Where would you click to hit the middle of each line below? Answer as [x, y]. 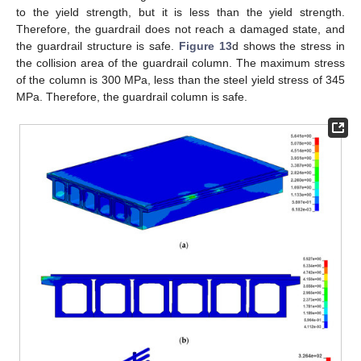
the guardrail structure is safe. [98, 46]
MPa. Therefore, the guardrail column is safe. [132, 97]
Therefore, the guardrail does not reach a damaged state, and [180, 29]
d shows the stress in [288, 46]
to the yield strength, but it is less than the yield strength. [180, 12]
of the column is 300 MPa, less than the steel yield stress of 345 [180, 80]
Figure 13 [205, 46]
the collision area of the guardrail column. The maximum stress [180, 63]
